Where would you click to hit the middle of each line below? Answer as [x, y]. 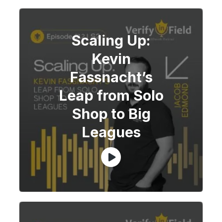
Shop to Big [111, 113]
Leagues [111, 132]
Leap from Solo [111, 95]
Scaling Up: [111, 40]
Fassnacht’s [111, 77]
